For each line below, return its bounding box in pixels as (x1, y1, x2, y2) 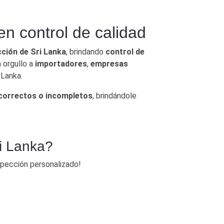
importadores (35, 58, 87, 68)
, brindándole (92, 90, 136, 100)
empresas (90, 58, 128, 68)
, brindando (66, 46, 105, 56)
